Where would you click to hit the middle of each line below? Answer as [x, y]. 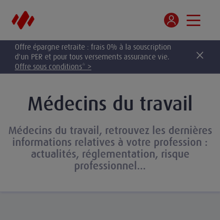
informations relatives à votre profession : [110, 142]
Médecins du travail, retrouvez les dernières [110, 130]
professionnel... [110, 166]
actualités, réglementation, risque [110, 154]
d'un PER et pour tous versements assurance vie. [92, 56]
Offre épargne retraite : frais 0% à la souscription [93, 47]
